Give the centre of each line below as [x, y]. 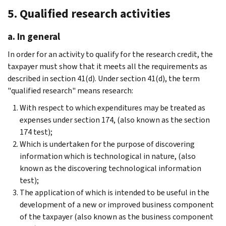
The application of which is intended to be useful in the [115, 192]
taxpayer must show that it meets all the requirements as [107, 66]
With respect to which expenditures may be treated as [112, 107]
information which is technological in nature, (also [108, 156]
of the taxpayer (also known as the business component [117, 216]
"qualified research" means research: [70, 90]
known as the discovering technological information [110, 168]
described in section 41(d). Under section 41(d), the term [104, 78]
